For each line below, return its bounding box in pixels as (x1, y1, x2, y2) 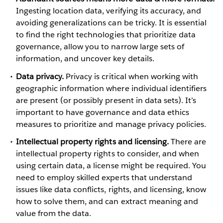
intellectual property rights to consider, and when (16, 148, 199, 159)
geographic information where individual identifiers (16, 83, 207, 94)
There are (168, 136, 207, 147)
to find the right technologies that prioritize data (16, 29, 196, 40)
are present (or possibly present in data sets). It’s (16, 95, 196, 106)
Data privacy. (16, 71, 64, 82)
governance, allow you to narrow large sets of (16, 41, 184, 52)
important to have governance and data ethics (16, 107, 189, 117)
